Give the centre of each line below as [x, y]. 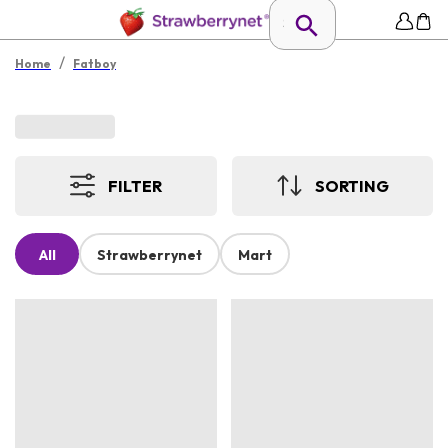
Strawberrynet [149, 255]
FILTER [135, 185]
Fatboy [94, 63]
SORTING [351, 185]
